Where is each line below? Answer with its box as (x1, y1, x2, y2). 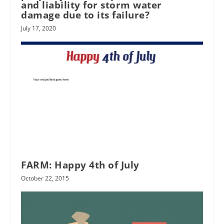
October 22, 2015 (21, 174, 69, 183)
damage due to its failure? (21, 8, 150, 22)
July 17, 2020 (21, 24, 56, 33)
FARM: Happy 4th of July (21, 158, 139, 172)
